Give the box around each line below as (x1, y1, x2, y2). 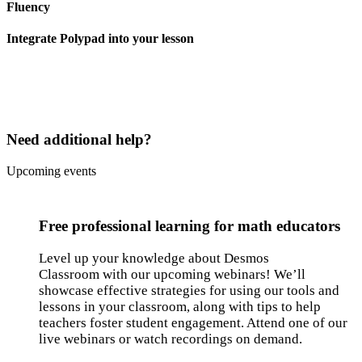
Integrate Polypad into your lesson (6, 32, 194, 46)
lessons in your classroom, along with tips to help (39, 299, 321, 315)
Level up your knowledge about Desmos (39, 250, 269, 267)
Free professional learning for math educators (39, 217, 344, 235)
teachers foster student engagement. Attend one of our (39, 315, 347, 331)
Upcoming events (6, 163, 96, 178)
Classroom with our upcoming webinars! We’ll (39, 267, 305, 283)
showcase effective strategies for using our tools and (39, 283, 339, 299)
